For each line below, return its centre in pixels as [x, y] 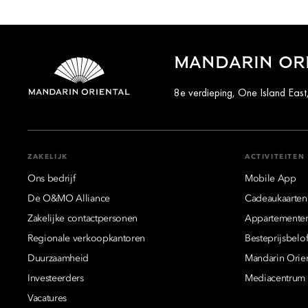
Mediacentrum [275, 279]
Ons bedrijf [52, 179]
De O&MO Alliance [69, 199]
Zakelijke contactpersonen [82, 219]
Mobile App [271, 179]
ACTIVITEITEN [275, 157]
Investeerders [56, 279]
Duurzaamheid [58, 259]
